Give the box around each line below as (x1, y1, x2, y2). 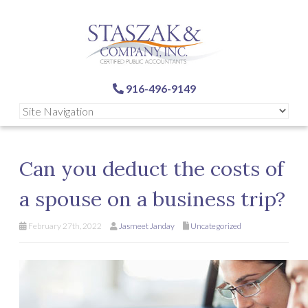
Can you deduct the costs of (19, 155, 284, 182)
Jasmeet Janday (119, 221, 175, 232)
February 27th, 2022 (27, 221, 102, 232)
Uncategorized (190, 221, 241, 232)
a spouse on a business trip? (19, 186, 285, 212)
